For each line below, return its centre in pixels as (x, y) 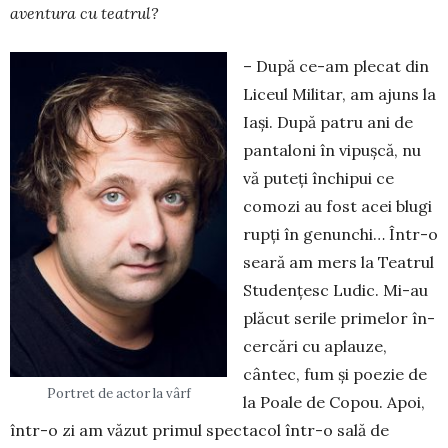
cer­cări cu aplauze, (315, 346)
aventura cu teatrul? (84, 13)
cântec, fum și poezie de (335, 374)
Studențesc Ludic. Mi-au (335, 290)
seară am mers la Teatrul (338, 262)
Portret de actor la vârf (118, 393)
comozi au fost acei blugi (337, 206)
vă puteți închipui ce (318, 178)
